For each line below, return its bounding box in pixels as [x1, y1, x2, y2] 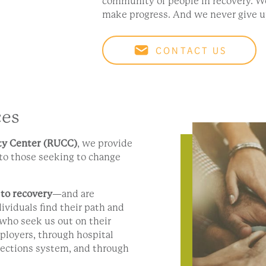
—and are [52, 188, 94, 200]
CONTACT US [156, 43, 227, 58]
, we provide [77, 138, 132, 150]
